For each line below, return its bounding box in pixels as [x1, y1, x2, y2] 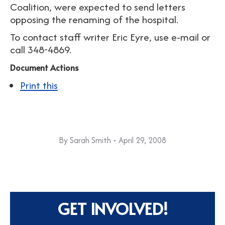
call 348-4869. [10, 42, 71, 57]
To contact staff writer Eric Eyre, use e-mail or [10, 30, 210, 45]
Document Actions [10, 62, 78, 73]
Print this [20, 78, 58, 93]
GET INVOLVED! [57, 197, 168, 220]
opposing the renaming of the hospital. [10, 12, 178, 27]
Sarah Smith [70, 134, 111, 147]
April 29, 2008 [119, 134, 166, 147]
